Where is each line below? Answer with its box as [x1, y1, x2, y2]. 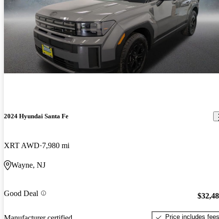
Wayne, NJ [11, 160, 45, 169]
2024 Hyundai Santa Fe [4, 112, 68, 120]
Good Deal [4, 189, 38, 197]
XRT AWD [4, 141, 40, 150]
